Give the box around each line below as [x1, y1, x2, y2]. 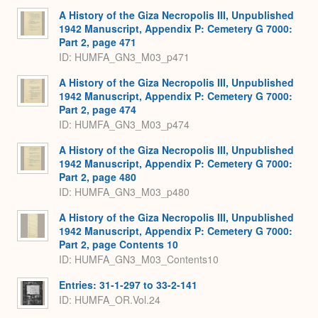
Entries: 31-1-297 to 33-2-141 [59, 278, 197, 292]
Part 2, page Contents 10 [59, 237, 178, 252]
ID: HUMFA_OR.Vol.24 [59, 292, 160, 307]
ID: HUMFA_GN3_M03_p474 [59, 116, 190, 131]
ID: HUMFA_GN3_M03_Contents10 [59, 251, 219, 266]
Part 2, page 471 [59, 35, 136, 50]
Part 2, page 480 [59, 170, 136, 185]
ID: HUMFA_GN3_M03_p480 [59, 184, 190, 199]
